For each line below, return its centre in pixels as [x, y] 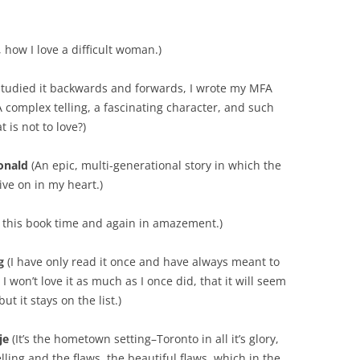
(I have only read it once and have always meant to [142, 262]
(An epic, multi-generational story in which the [155, 166]
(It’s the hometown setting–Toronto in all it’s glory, [144, 339]
